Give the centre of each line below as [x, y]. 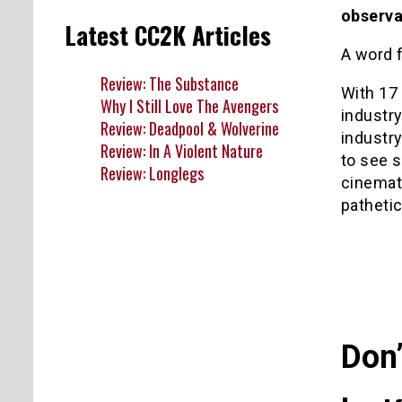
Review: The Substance [170, 83]
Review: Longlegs [152, 173]
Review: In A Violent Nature [182, 150]
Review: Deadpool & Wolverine [190, 128]
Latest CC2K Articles [168, 35]
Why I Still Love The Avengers [189, 105]
